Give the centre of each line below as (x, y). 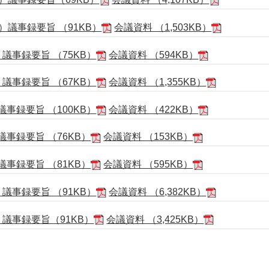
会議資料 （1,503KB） (163, 27)
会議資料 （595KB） (148, 165)
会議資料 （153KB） (148, 137)
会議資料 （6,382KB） (158, 192)
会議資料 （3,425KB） (155, 219)
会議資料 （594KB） (154, 55)
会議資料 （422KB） (154, 110)
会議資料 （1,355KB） (158, 82)
